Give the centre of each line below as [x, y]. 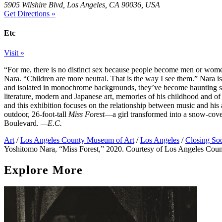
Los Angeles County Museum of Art [77, 140]
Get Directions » [30, 14]
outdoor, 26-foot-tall [36, 114]
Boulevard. [22, 123]
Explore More [44, 170]
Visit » [14, 53]
